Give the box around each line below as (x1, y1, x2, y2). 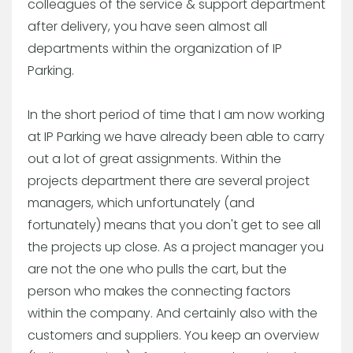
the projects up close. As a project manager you (28, 237, 324, 256)
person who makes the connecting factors (28, 281, 291, 300)
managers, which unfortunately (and (28, 193, 255, 212)
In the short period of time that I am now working (28, 105, 325, 124)
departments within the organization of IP (28, 39, 282, 58)
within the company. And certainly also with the (28, 303, 318, 322)
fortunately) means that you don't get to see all (28, 215, 321, 234)
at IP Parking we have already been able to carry (28, 127, 325, 146)
